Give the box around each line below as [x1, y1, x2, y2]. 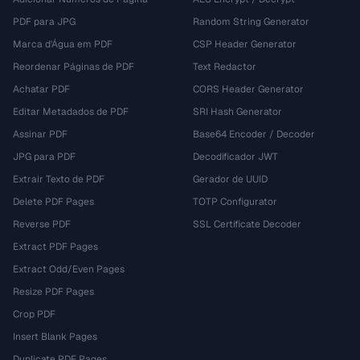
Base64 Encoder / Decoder [193, 128, 315, 141]
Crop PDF [13, 308, 55, 321]
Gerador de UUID [193, 173, 268, 186]
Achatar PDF [13, 83, 70, 96]
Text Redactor [193, 60, 256, 73]
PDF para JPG [13, 15, 76, 28]
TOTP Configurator [193, 195, 277, 208]
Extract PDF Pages [13, 240, 98, 253]
